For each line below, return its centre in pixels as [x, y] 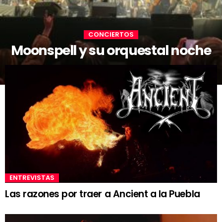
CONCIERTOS [111, 35]
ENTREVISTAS [32, 177]
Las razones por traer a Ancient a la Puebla [103, 194]
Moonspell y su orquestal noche [111, 51]
